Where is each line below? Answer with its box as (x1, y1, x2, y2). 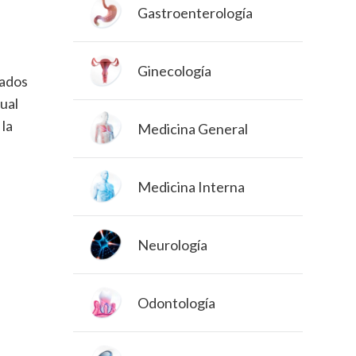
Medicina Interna (137, 177, 245, 195)
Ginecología (137, 61, 211, 79)
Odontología (137, 293, 215, 311)
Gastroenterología (137, 3, 253, 21)
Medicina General (137, 119, 248, 137)
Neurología (137, 235, 207, 253)
